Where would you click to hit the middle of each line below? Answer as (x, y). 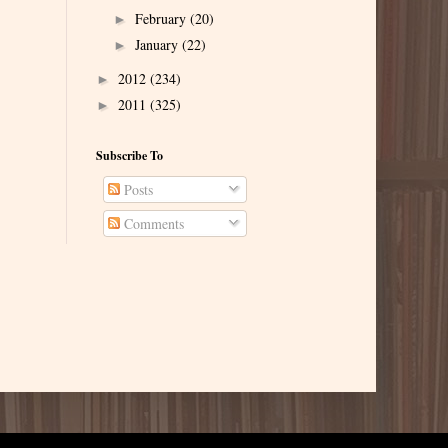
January (158, 45)
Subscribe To (129, 155)
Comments (152, 223)
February (162, 18)
